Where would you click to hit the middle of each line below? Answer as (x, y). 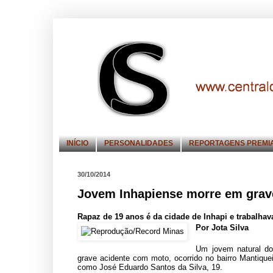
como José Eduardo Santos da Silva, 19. (150, 267)
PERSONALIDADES (139, 144)
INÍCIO (77, 144)
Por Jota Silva (222, 227)
